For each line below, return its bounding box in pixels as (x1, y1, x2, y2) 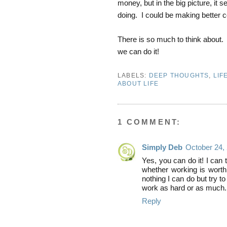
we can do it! (118, 47, 159, 56)
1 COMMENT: (118, 117, 181, 126)
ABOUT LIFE (118, 80, 159, 88)
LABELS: (118, 72, 149, 80)
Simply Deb (142, 143, 182, 152)
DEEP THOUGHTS (148, 72, 209, 80)
